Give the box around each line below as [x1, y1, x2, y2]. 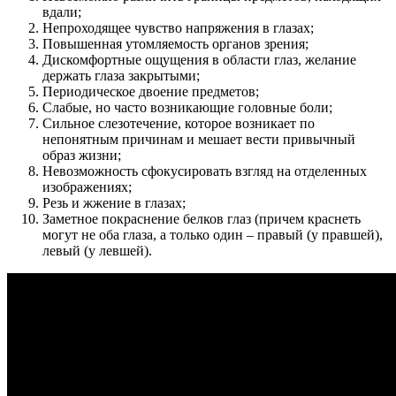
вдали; [42, 4, 81, 20]
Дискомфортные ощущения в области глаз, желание [42, 52, 356, 68]
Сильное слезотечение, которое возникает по [42, 116, 315, 132]
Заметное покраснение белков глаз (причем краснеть [42, 211, 361, 227]
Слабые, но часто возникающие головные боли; [42, 100, 332, 116]
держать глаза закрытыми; [42, 68, 200, 84]
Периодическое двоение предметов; [42, 84, 259, 100]
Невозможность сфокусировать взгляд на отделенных [42, 164, 367, 179]
